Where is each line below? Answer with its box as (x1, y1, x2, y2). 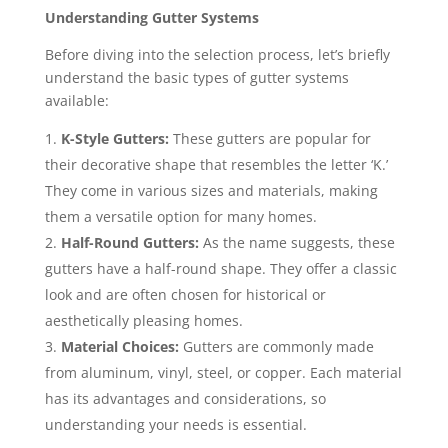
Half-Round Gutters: (60, 232, 199, 252)
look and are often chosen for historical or (44, 284, 326, 304)
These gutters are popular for (168, 128, 371, 148)
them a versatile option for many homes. (44, 206, 317, 226)
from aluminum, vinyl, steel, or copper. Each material (44, 362, 402, 382)
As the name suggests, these (198, 232, 395, 252)
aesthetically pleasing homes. (44, 310, 243, 330)
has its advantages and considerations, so (44, 388, 326, 408)
